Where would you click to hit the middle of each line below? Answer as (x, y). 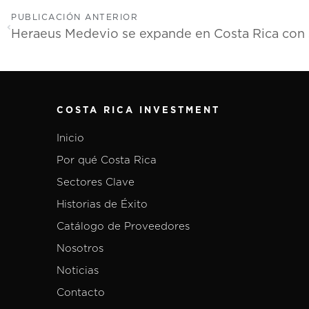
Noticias (78, 271)
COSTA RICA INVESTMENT (138, 111)
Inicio (70, 139)
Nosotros (80, 249)
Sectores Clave (96, 183)
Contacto (81, 293)
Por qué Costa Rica (107, 161)
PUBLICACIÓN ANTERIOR (74, 18)
